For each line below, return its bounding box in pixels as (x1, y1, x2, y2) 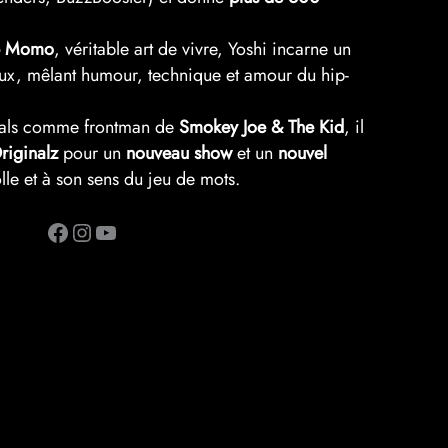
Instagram (69, 213, 88, 249)
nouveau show (126, 139, 232, 166)
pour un (58, 139, 126, 166)
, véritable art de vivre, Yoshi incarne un (54, 35, 351, 62)
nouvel (278, 139, 327, 166)
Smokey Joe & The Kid (179, 113, 344, 140)
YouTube (93, 213, 105, 249)
